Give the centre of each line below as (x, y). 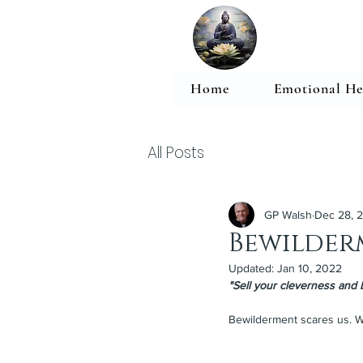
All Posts (176, 153)
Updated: (253, 269)
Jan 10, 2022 (310, 269)
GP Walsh (288, 214)
